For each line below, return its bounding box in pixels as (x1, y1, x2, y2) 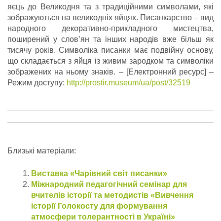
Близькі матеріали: (7, 147, 76, 155)
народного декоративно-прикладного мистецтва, (7, 24, 214, 33)
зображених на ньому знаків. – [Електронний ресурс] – (7, 68, 214, 76)
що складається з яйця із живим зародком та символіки (7, 57, 214, 66)
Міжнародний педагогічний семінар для (31, 180, 187, 189)
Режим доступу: (7, 78, 67, 87)
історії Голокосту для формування (31, 202, 167, 211)
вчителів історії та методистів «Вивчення (31, 191, 193, 200)
